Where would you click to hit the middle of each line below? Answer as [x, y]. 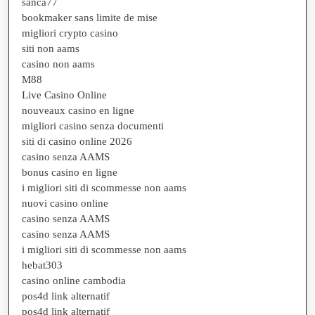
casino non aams [58, 64]
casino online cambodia [74, 280]
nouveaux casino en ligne [78, 110]
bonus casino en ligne [70, 172]
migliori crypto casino [70, 33]
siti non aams [51, 48]
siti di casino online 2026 [77, 141]
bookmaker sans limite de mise [90, 17]
